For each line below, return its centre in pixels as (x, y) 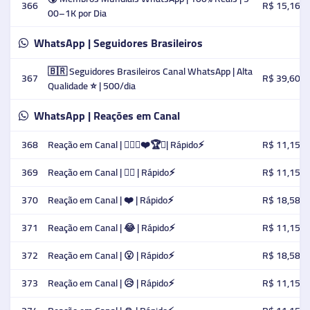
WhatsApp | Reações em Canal (107, 115)
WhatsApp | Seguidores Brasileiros (118, 43)
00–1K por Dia (77, 13)
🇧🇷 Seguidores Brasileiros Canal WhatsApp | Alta (150, 71)
